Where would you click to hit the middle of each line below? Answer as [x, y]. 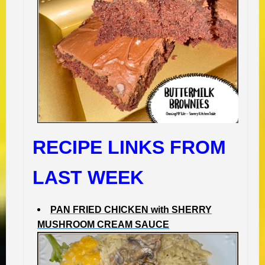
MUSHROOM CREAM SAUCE [103, 225]
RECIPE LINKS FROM [129, 148]
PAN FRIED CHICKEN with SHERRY [131, 210]
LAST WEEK [88, 178]
